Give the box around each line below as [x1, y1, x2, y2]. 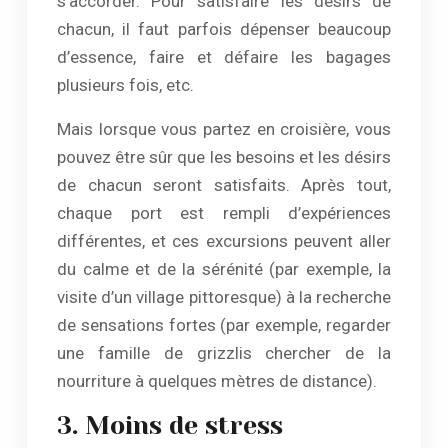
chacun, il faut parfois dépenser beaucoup [57, 19, 391, 39]
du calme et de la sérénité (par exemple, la [57, 259, 391, 279]
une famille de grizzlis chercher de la [57, 343, 391, 363]
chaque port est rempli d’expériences [57, 203, 391, 223]
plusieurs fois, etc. [57, 75, 194, 95]
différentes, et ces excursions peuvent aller [57, 231, 391, 251]
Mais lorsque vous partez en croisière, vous [57, 119, 391, 139]
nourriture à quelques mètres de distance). [57, 371, 377, 391]
